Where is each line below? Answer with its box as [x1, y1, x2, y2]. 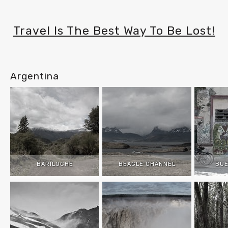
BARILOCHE [36, 161, 73, 167]
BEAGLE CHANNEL [118, 161, 176, 167]
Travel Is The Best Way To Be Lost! [13, 23, 215, 38]
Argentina [10, 70, 59, 82]
